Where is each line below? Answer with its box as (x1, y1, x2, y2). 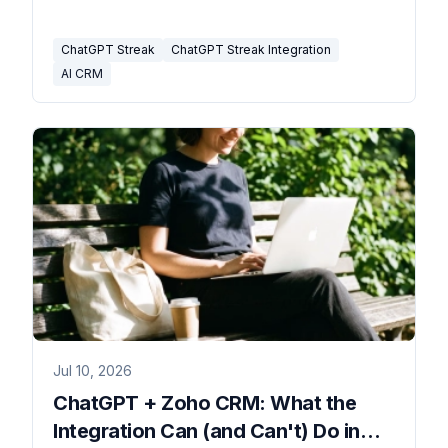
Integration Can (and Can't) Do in (53, 419, 360, 444)
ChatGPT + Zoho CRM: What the (53, 391, 356, 416)
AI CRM (61, 65, 103, 81)
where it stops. (53, 2, 149, 20)
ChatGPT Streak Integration (171, 41, 331, 57)
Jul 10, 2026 (53, 362, 132, 380)
